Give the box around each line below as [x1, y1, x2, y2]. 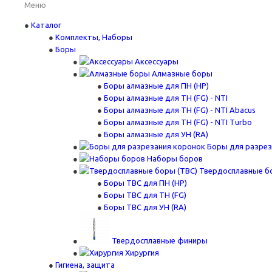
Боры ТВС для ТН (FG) [104, 191, 186, 199]
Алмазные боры [152, 69, 212, 78]
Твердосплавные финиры [112, 236, 208, 245]
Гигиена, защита [55, 260, 115, 269]
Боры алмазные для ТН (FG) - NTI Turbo [104, 118, 252, 126]
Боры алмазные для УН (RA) [104, 130, 208, 138]
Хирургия [125, 248, 159, 257]
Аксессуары [135, 57, 178, 66]
